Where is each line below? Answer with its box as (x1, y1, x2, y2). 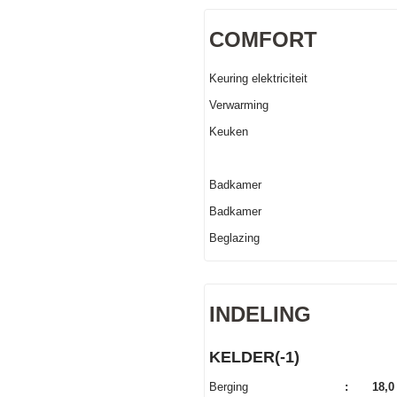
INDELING (208, 302, 311, 326)
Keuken (208, 125, 248, 138)
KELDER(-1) (208, 348, 300, 366)
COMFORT (208, 27, 317, 51)
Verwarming (208, 98, 269, 112)
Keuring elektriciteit (208, 72, 307, 85)
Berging (208, 380, 248, 393)
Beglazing (208, 231, 260, 245)
